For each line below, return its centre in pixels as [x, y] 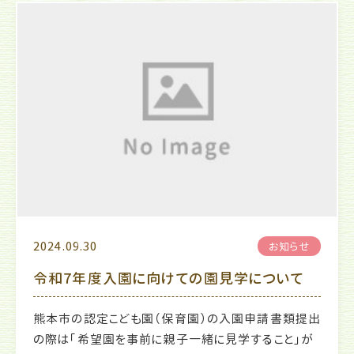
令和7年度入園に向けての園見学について [169, 278]
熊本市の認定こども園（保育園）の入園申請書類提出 [177, 318]
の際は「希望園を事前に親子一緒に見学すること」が [173, 339]
